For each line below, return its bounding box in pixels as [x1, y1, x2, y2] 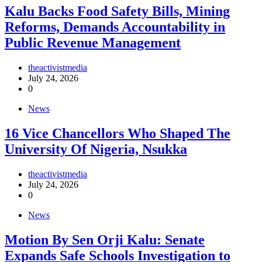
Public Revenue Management [5, 35, 181, 50]
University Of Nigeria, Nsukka [5, 141, 187, 157]
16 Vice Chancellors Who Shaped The [5, 125, 230, 141]
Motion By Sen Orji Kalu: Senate [5, 232, 205, 247]
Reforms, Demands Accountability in [5, 19, 225, 35]
